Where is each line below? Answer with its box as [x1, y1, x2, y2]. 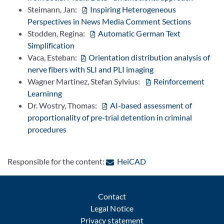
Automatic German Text [98, 28, 180, 38]
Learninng [27, 88, 62, 98]
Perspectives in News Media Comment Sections [27, 16, 191, 26]
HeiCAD [116, 156, 146, 166]
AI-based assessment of [110, 100, 192, 110]
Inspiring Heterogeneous [90, 4, 176, 14]
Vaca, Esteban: [27, 52, 79, 62]
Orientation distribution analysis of [88, 52, 210, 62]
